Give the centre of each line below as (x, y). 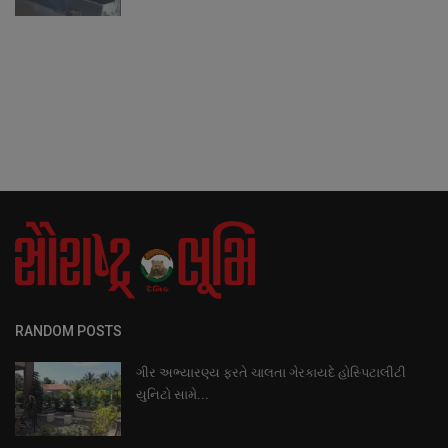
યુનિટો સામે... (172, 395)
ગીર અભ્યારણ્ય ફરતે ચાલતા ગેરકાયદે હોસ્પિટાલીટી (271, 373)
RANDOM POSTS (68, 331)
